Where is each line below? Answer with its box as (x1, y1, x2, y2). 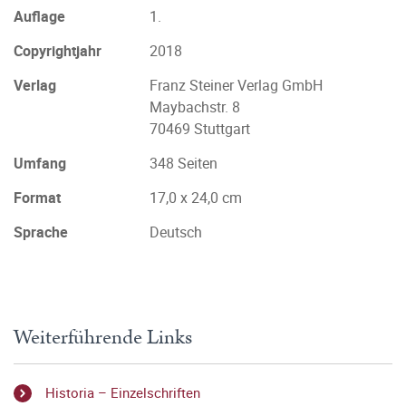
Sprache (14, 222, 68, 242)
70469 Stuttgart (150, 119, 250, 139)
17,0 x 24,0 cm (150, 188, 242, 208)
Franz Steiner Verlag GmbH (150, 75, 323, 95)
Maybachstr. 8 (150, 97, 240, 117)
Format (14, 188, 61, 208)
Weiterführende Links (14, 323, 192, 353)
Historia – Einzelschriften (45, 383, 200, 402)
